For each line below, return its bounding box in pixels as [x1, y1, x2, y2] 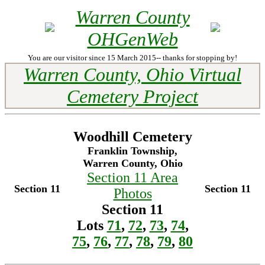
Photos [113, 186, 152, 201]
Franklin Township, [88, 145, 177, 157]
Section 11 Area [87, 170, 178, 185]
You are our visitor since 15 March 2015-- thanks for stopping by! [28, 53, 237, 62]
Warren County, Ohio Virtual [24, 64, 241, 85]
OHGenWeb [87, 28, 178, 50]
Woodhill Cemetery [73, 129, 192, 144]
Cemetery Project [67, 86, 198, 107]
